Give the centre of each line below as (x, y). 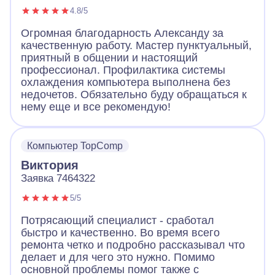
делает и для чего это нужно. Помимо (118, 257)
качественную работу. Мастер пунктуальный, (136, 45)
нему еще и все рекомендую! (96, 107)
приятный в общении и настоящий (109, 57)
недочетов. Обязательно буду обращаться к (134, 94)
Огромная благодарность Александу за (122, 33)
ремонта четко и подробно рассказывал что (133, 245)
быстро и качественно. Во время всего (120, 232)
